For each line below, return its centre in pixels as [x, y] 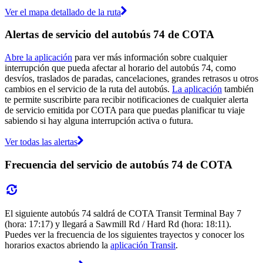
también [238, 89]
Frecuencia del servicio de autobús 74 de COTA [119, 164]
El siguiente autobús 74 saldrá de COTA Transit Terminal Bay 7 [123, 213]
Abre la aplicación [38, 58]
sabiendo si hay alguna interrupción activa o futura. [99, 121]
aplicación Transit [143, 245]
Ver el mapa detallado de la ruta [63, 12]
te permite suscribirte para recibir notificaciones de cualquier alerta [127, 100]
